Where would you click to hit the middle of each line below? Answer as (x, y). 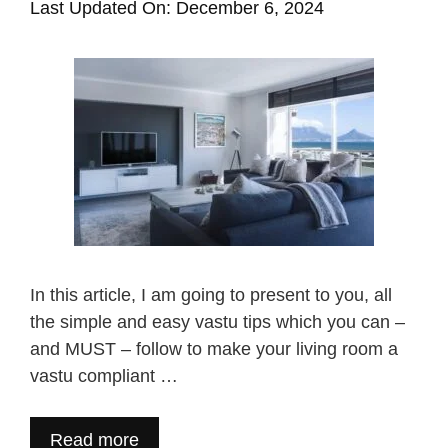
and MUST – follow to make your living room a (214, 349)
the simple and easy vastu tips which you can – (217, 322)
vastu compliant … (104, 376)
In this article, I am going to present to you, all (211, 295)
